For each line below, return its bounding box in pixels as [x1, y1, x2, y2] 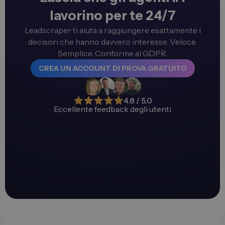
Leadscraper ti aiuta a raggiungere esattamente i [24, 25, 201, 36]
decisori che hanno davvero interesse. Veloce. [28, 37, 197, 47]
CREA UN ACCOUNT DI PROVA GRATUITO [38, 64, 187, 73]
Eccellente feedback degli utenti [54, 103, 171, 114]
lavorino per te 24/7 [49, 8, 176, 24]
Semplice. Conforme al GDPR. [58, 48, 167, 59]
